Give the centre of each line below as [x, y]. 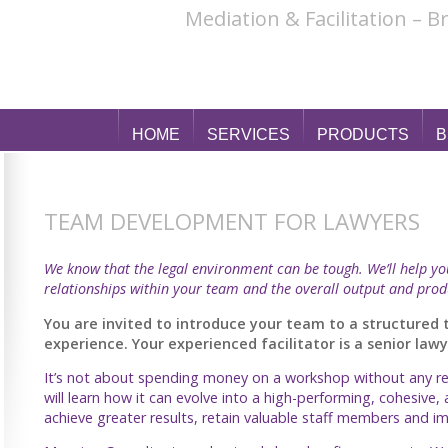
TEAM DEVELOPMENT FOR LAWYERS [232, 221]
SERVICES [248, 135]
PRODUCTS [363, 135]
